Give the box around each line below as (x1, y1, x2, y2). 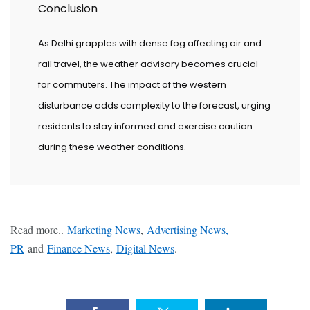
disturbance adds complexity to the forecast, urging (38, 99, 271, 112)
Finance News (47, 241, 110, 255)
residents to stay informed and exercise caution (38, 120, 253, 133)
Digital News (116, 241, 174, 255)
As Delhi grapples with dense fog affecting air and (38, 37, 262, 50)
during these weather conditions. (38, 140, 186, 154)
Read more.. (10, 222, 67, 237)
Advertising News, (147, 222, 228, 237)
